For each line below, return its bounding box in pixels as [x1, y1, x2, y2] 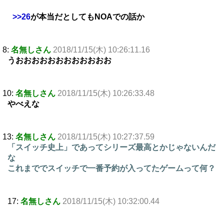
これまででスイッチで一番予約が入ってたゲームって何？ [7, 164, 215, 173]
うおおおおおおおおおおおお [7, 56, 111, 65]
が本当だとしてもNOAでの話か [30, 12, 144, 21]
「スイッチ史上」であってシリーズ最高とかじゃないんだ [7, 143, 215, 152]
